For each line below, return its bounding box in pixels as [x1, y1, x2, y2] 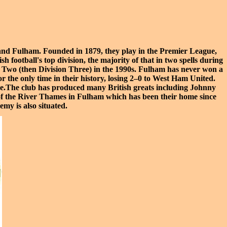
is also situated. [14, 101, 67, 110]
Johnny [190, 83, 216, 92]
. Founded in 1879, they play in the [39, 47, 160, 55]
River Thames [18, 92, 66, 101]
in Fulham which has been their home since [66, 92, 216, 101]
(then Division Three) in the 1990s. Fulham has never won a [16, 65, 223, 73]
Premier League [160, 47, 215, 55]
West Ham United [153, 74, 213, 83]
